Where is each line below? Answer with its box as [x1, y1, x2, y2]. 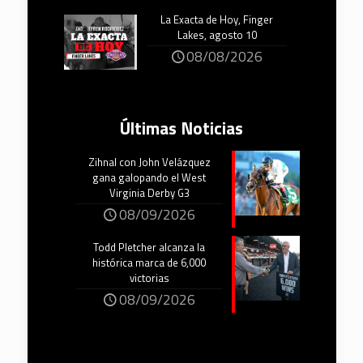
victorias [129, 270, 169, 287]
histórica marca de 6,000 [92, 254, 206, 271]
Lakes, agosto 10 [177, 27, 257, 44]
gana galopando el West [92, 169, 206, 186]
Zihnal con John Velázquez [88, 154, 211, 171]
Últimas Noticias [120, 115, 243, 142]
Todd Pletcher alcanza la [93, 239, 205, 256]
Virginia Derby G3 [109, 185, 190, 202]
